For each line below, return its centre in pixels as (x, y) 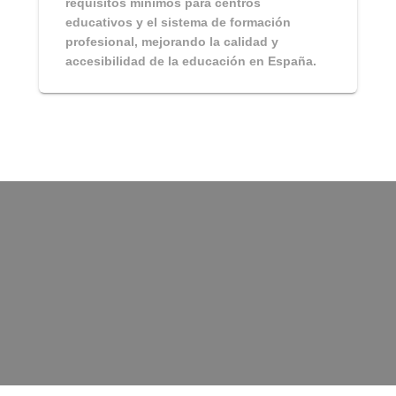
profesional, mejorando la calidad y (172, 42)
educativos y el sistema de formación (178, 22)
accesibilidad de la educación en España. (191, 61)
